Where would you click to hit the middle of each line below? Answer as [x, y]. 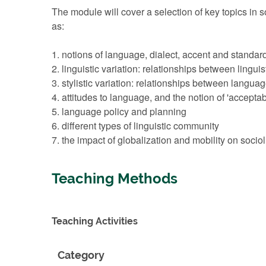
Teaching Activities [95, 221]
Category [81, 255]
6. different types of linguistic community [135, 125]
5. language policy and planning [119, 111]
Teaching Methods [115, 178]
